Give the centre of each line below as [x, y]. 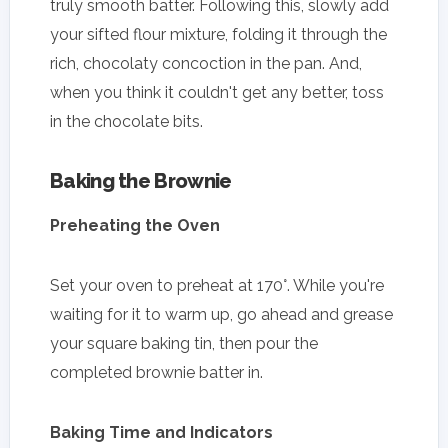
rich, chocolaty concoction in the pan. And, [206, 63]
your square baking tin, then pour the [184, 343]
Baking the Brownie [141, 180]
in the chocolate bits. [126, 121]
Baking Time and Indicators [161, 432]
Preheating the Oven [135, 225]
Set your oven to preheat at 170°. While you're [217, 285]
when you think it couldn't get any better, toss [217, 92]
